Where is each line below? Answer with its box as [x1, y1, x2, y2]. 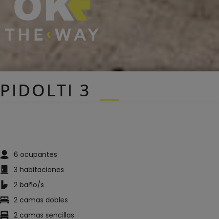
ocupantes [20, 149, 57, 159]
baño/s [19, 179, 44, 190]
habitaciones [19, 164, 64, 175]
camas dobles [19, 195, 68, 205]
